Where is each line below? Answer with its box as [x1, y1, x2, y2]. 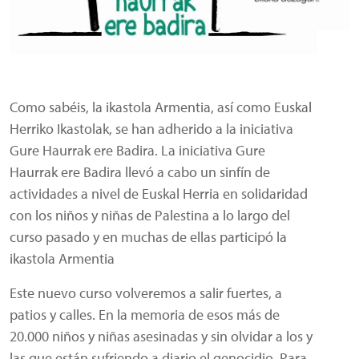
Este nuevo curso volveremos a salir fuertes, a [10, 282, 282, 302]
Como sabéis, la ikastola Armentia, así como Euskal [10, 96, 312, 116]
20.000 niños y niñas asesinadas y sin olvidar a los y [10, 325, 313, 345]
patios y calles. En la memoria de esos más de [10, 304, 280, 324]
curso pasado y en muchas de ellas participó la [10, 226, 287, 246]
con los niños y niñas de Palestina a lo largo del [10, 204, 290, 224]
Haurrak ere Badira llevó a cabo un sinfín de [10, 161, 270, 181]
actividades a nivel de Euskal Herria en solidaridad [10, 183, 308, 203]
